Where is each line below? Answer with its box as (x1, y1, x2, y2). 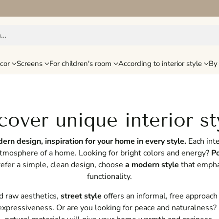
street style (60, 191, 102, 202)
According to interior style (118, 59, 202, 69)
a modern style (125, 159, 179, 171)
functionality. (87, 171, 132, 182)
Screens (17, 59, 43, 69)
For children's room (49, 59, 111, 69)
